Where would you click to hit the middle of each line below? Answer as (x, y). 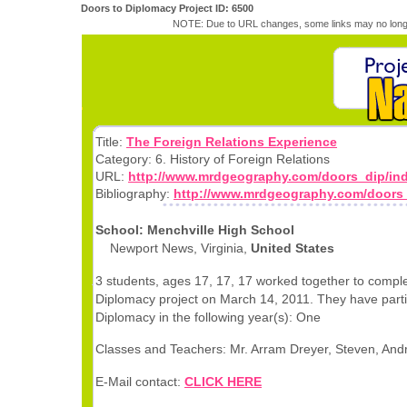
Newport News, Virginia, (173, 248)
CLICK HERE (223, 381)
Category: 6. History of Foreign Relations (213, 159)
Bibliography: (134, 194)
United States (293, 248)
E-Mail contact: (140, 381)
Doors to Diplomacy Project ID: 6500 (167, 8)
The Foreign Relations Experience (232, 142)
